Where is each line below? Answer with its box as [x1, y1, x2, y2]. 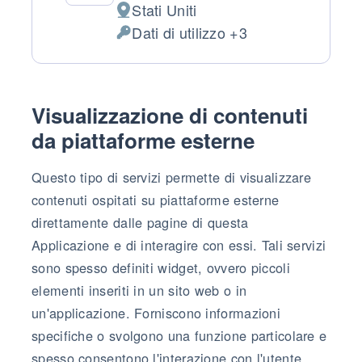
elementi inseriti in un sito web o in [32, 280, 247, 300]
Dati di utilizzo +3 [132, 21, 247, 43]
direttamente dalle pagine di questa [32, 212, 249, 232]
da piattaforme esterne [32, 124, 255, 155]
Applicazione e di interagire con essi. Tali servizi [32, 234, 326, 255]
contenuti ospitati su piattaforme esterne [32, 189, 280, 209]
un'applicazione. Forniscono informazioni [32, 302, 280, 322]
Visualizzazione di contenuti [32, 99, 308, 130]
